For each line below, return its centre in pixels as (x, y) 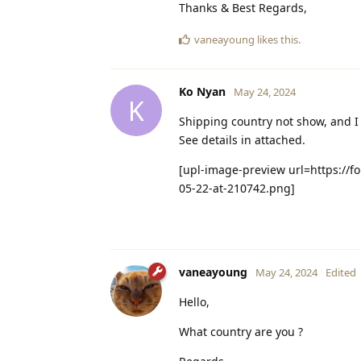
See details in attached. (242, 140)
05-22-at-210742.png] (237, 189)
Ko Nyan (202, 92)
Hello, (194, 302)
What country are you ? (241, 332)
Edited (341, 273)
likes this (276, 40)
